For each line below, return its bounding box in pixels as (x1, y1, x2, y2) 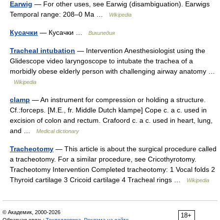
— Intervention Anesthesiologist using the (75, 47, 205, 55)
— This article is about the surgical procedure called (54, 145, 217, 153)
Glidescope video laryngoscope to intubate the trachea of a (10, 57, 193, 65)
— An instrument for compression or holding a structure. (30, 96, 206, 104)
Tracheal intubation (10, 47, 75, 55)
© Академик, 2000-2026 (2, 209, 60, 215)
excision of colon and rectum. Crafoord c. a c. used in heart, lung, (10, 116, 213, 124)
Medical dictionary (36, 128, 79, 134)
